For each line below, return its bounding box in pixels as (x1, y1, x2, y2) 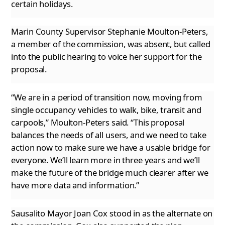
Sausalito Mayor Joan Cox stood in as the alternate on (11, 207, 213, 219)
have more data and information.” (11, 179, 140, 191)
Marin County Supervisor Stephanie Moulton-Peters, (11, 26, 208, 38)
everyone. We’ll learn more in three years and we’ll (11, 154, 200, 166)
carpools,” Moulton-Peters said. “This (11, 117, 149, 129)
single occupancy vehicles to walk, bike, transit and (11, 104, 201, 116)
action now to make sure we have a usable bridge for (11, 142, 210, 154)
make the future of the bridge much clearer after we (11, 167, 208, 179)
